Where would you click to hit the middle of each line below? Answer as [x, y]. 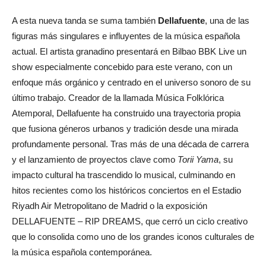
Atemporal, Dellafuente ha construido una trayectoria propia [126, 113]
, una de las [227, 20]
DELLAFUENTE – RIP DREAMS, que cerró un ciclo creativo [130, 221]
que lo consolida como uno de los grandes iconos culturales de [133, 236]
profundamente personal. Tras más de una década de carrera [130, 144]
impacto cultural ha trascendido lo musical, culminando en [123, 175]
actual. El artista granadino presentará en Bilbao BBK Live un [129, 51]
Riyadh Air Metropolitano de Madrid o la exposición [110, 205]
